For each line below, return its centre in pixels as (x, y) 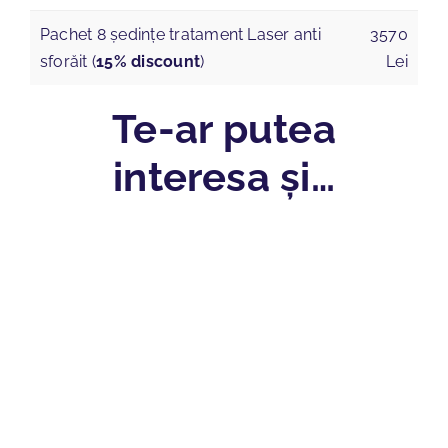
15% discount (148, 61)
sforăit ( (68, 61)
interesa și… (224, 176)
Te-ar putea (224, 128)
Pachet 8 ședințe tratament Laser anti (180, 34)
